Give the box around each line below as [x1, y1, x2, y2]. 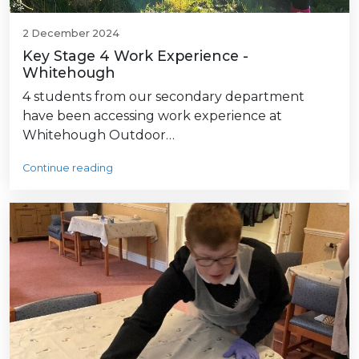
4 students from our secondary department [22, 89, 305, 105]
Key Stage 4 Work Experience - [22, 47, 248, 65]
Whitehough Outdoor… [22, 127, 175, 143]
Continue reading [22, 162, 113, 175]
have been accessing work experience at [22, 108, 282, 124]
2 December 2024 [22, 27, 119, 40]
